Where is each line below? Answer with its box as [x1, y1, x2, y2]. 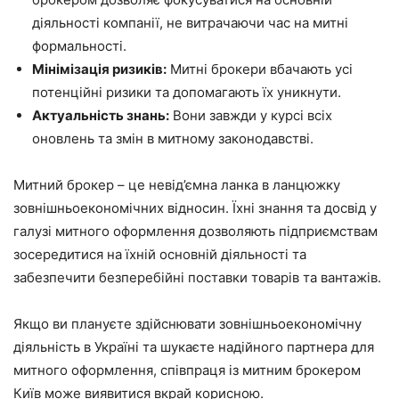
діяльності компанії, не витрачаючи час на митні [32, 14, 348, 31]
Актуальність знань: [32, 107, 169, 124]
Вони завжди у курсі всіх [169, 107, 332, 124]
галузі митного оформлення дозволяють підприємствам [13, 223, 378, 240]
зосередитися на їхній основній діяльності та [13, 246, 306, 263]
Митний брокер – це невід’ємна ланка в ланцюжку [13, 176, 340, 193]
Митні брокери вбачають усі [167, 61, 353, 77]
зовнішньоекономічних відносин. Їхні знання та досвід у [13, 199, 377, 216]
